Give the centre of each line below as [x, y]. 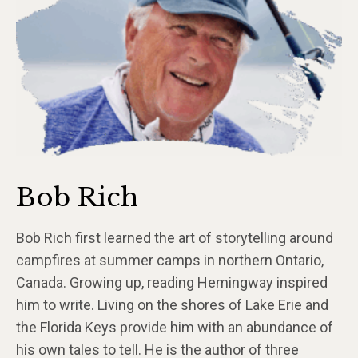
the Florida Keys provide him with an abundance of [175, 327]
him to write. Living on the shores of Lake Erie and [172, 304]
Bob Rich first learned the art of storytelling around [175, 237]
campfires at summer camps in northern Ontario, [170, 260]
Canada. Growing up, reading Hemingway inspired [172, 282]
